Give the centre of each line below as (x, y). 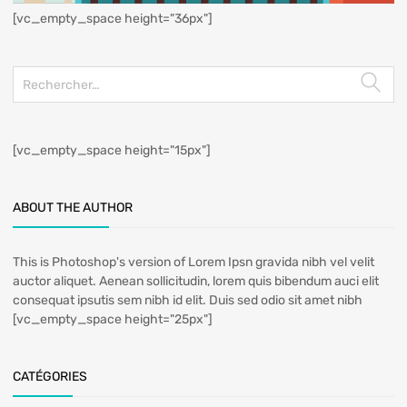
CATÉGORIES (50, 377)
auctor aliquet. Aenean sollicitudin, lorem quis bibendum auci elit (196, 282)
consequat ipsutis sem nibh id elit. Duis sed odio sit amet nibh (188, 301)
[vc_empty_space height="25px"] (113, 320)
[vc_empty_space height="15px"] (112, 151)
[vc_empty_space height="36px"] (113, 19)
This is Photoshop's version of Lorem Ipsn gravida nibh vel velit (194, 263)
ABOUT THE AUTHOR (73, 208)
